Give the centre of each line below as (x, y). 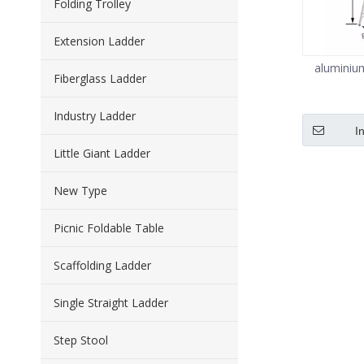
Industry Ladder (95, 116)
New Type (80, 191)
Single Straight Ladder (111, 303)
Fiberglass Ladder (100, 78)
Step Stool (81, 340)
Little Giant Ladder (102, 153)
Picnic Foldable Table (109, 228)
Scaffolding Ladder (102, 265)
